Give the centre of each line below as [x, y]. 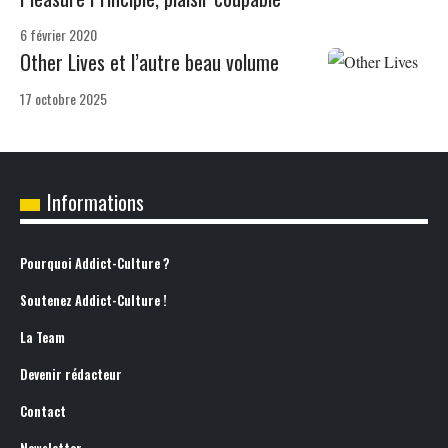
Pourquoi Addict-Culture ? [95, 263]
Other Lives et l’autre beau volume [149, 61]
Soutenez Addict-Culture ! [93, 300]
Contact [43, 411]
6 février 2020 [58, 34]
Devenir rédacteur [71, 374]
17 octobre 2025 [63, 98]
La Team [42, 337]
